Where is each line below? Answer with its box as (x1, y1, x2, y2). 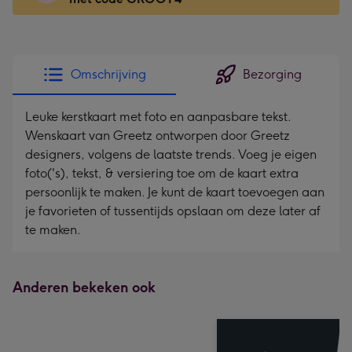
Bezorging (242, 67, 302, 82)
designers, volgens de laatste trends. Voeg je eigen (25, 147, 317, 162)
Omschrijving (71, 67, 146, 82)
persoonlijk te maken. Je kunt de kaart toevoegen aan (25, 185, 324, 200)
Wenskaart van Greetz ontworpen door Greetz (25, 128, 290, 143)
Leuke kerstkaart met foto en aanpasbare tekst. (25, 109, 291, 124)
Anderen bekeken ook (13, 279, 156, 296)
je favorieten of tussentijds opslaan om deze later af (25, 203, 321, 218)
